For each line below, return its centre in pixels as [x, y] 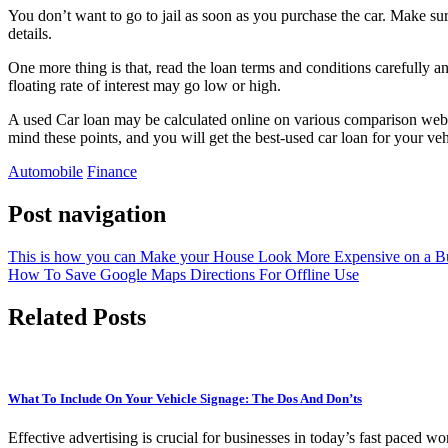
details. [32, 33]
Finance [112, 171]
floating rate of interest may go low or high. [144, 85]
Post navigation [87, 213]
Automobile [45, 171]
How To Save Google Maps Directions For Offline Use [183, 274]
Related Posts [77, 316]
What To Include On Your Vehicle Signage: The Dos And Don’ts [185, 398]
